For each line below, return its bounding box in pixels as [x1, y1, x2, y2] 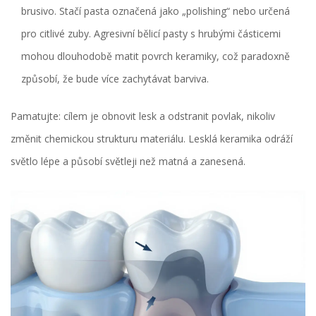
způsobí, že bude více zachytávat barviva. [21, 72, 209, 86]
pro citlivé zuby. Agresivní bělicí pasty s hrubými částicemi [21, 27, 281, 41]
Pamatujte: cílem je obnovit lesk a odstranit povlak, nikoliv [11, 109, 275, 123]
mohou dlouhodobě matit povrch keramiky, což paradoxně [21, 49, 290, 63]
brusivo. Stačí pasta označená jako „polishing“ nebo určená [21, 4, 290, 18]
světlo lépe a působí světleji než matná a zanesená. [11, 154, 245, 169]
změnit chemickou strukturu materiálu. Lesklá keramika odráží [11, 132, 293, 146]
